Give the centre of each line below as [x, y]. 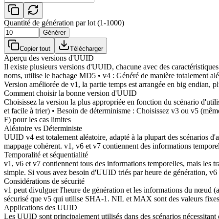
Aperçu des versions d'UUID [49, 58]
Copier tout [35, 48]
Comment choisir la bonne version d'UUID [70, 93]
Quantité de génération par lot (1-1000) [64, 22]
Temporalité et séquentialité [46, 154]
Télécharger [87, 48]
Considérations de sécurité [44, 181]
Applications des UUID [41, 207]
